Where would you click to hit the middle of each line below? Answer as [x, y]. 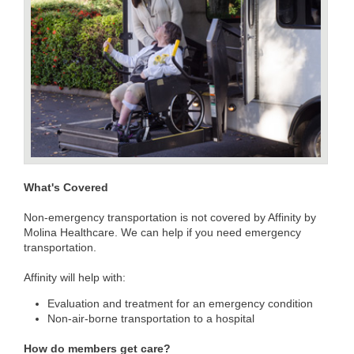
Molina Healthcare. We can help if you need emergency [162, 233]
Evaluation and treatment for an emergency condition [180, 304]
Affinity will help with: [75, 278]
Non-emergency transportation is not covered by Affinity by [170, 218]
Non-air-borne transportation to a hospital [151, 319]
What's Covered [66, 188]
